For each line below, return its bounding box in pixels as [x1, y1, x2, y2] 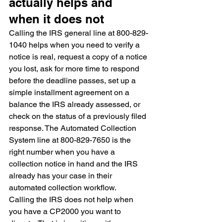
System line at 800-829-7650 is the [9, 135, 133, 145]
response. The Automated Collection [9, 123, 138, 133]
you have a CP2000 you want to [9, 207, 123, 216]
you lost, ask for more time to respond [9, 64, 141, 73]
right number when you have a [9, 147, 117, 157]
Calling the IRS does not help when [9, 195, 135, 204]
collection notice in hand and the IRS [9, 159, 140, 168]
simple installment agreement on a [9, 88, 131, 97]
